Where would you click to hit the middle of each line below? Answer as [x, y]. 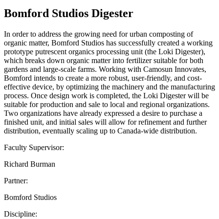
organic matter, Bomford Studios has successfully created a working [108, 43]
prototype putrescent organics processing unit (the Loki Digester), [105, 51]
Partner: [16, 180]
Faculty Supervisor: [34, 147]
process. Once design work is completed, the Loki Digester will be [106, 95]
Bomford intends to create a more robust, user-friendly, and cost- [103, 78]
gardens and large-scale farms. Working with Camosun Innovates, [105, 69]
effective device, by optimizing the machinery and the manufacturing [109, 87]
